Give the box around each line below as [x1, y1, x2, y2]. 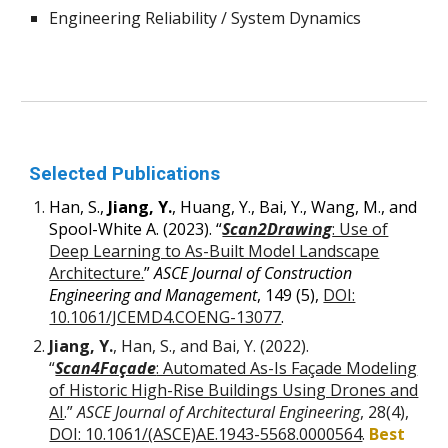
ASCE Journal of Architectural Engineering [77, 401, 361, 423]
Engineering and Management [49, 284, 258, 306]
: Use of [332, 218, 389, 240]
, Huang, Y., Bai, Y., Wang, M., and [172, 196, 418, 218]
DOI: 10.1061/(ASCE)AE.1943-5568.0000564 [49, 423, 363, 445]
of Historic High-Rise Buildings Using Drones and [49, 379, 419, 401]
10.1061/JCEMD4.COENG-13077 [49, 306, 282, 328]
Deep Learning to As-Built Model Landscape [49, 240, 380, 262]
